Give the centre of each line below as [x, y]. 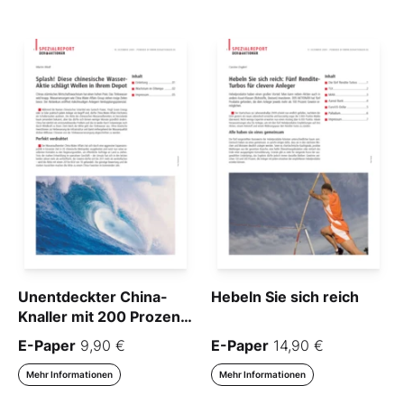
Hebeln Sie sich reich [285, 296]
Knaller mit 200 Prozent [102, 316]
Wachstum [56, 336]
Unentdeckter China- [93, 296]
